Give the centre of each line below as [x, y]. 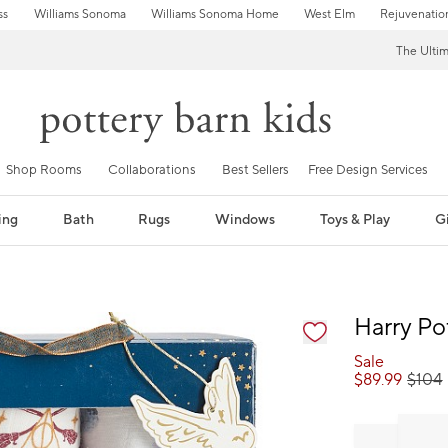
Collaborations [152, 169]
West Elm [329, 14]
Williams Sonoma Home [214, 14]
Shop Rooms [44, 169]
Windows [245, 219]
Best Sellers [255, 169]
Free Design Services [368, 169]
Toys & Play [355, 219]
